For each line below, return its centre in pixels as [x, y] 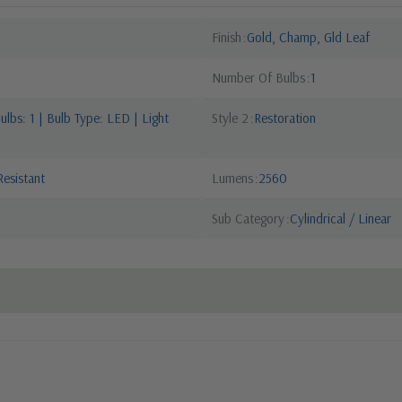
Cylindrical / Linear [341, 218]
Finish [227, 37]
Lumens [232, 178]
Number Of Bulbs [258, 77]
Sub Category [248, 218]
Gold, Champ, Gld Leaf [308, 37]
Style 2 [230, 118]
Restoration [285, 118]
